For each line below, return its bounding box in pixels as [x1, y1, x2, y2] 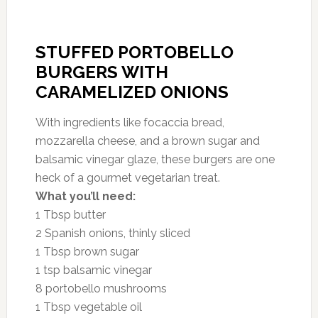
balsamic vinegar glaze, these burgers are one [35, 152, 275, 166]
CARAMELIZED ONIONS [35, 81, 229, 102]
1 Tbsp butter [35, 207, 106, 221]
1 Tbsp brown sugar [35, 244, 139, 258]
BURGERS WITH [35, 61, 168, 82]
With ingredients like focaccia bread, [35, 115, 224, 129]
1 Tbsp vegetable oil [35, 300, 142, 314]
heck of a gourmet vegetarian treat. [35, 170, 220, 185]
